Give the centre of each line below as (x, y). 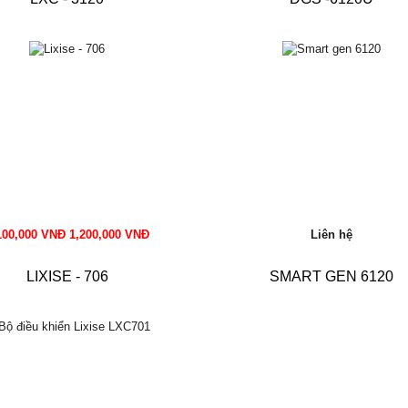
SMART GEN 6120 (331, 276)
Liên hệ (331, 234)
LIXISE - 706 (67, 276)
